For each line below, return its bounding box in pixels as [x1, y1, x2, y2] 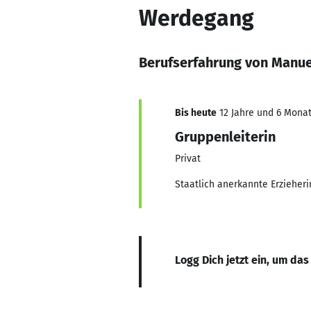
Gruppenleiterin [175, 128, 276, 145]
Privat [175, 153, 201, 165]
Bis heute [175, 107, 217, 119]
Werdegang [139, 5, 254, 31]
